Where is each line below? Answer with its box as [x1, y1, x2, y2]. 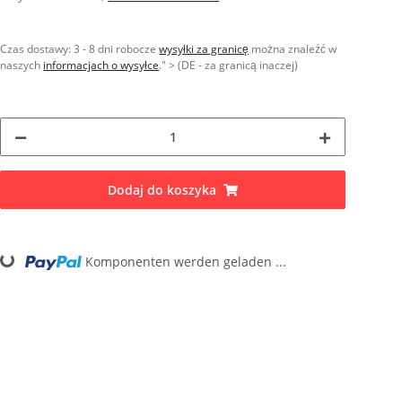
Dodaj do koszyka [108, 180, 217, 198]
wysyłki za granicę [159, 40, 249, 57]
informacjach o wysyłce [43, 57, 160, 73]
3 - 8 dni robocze [74, 40, 160, 57]
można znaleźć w [249, 40, 337, 57]
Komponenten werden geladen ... [85, 252, 287, 270]
